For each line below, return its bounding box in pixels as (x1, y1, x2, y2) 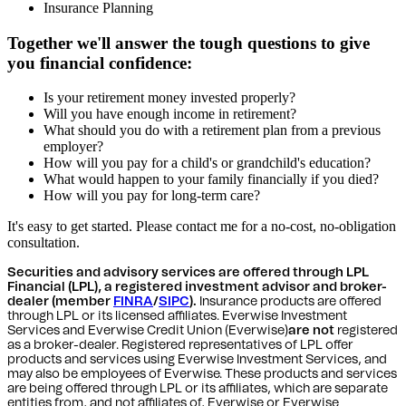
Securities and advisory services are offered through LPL (7, 266, 369, 280)
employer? (43, 139, 103, 155)
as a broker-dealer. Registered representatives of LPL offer (7, 339, 353, 353)
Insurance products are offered (197, 295, 382, 309)
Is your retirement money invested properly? (43, 90, 295, 106)
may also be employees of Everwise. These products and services (7, 368, 397, 382)
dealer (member (7, 295, 113, 309)
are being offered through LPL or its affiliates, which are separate (7, 382, 388, 396)
